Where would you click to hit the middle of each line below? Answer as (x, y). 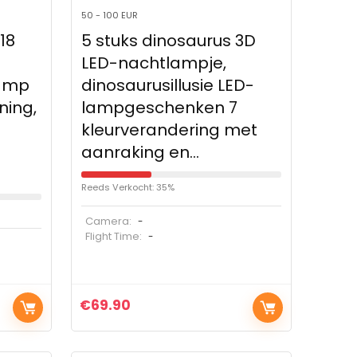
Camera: (108, 222)
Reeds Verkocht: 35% (127, 188)
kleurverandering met (169, 130)
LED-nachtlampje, (153, 63)
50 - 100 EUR (109, 16)
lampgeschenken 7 (159, 108)
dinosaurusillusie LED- (167, 86)
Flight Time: (114, 237)
